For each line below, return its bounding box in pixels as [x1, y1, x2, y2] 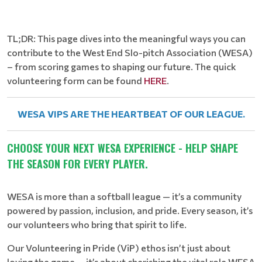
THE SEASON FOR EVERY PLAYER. [7, 156, 148, 171]
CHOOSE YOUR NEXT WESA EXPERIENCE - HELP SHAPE [7, 140, 238, 156]
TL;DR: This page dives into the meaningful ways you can [7, 33, 246, 44]
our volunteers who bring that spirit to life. [7, 219, 187, 230]
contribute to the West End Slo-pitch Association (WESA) [7, 47, 253, 58]
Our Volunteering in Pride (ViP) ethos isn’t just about [7, 242, 230, 253]
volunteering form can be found [7, 75, 144, 86]
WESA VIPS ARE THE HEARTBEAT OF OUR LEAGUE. [17, 108, 245, 119]
